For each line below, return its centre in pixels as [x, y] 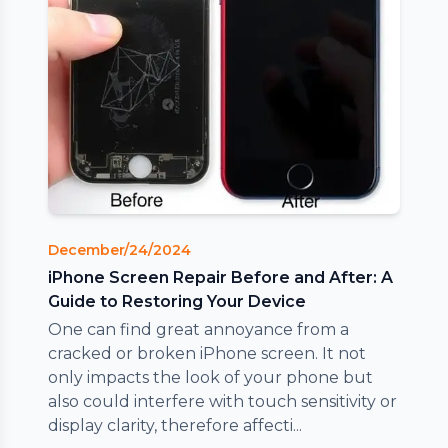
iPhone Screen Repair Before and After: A [220, 277]
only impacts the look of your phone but [210, 377]
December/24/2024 [119, 249]
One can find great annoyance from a [198, 329]
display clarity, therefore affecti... [175, 425]
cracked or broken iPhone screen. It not [207, 353]
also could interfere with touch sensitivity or [222, 401]
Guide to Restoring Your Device [177, 301]
